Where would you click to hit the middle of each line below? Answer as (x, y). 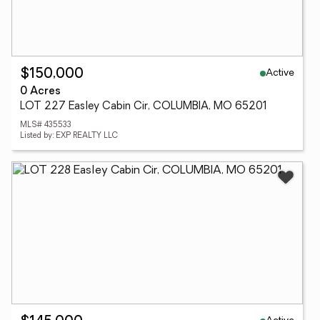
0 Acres (40, 92)
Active (280, 73)
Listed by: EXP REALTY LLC (69, 136)
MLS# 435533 (46, 125)
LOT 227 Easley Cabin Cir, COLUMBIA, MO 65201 (144, 107)
